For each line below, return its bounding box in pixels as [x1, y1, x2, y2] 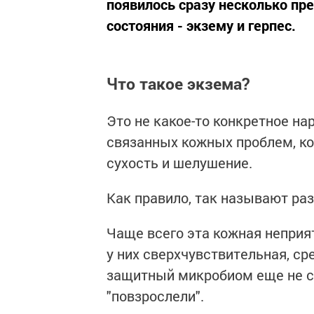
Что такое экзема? [107, 72, 250, 94]
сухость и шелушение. [107, 153, 252, 172]
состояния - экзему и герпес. [107, 16, 296, 34]
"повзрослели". [107, 287, 204, 306]
